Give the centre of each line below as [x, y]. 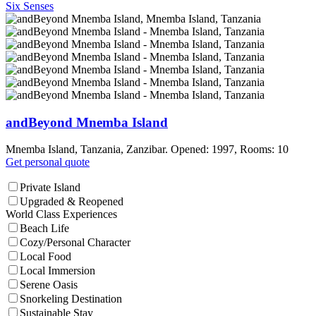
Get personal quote [48, 162]
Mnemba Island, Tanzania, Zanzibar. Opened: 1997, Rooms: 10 [147, 150]
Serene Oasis [49, 285]
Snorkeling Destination [71, 299]
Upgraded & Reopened [72, 202]
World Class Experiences [61, 214]
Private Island [50, 188]
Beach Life [44, 229]
